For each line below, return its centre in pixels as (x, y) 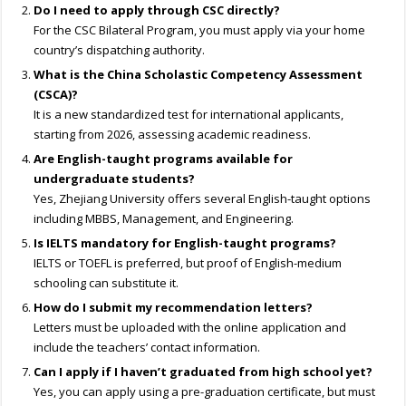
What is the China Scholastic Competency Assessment (198, 75)
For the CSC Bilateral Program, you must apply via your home (200, 30)
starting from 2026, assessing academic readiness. (173, 135)
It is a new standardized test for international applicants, (189, 115)
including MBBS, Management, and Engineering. (164, 219)
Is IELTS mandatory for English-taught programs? (185, 243)
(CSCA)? (56, 95)
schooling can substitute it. (106, 283)
